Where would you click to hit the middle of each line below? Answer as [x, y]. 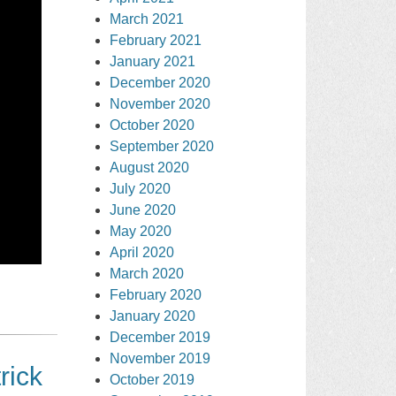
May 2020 [141, 231]
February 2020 [156, 294]
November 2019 [160, 358]
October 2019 [152, 379]
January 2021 [153, 61]
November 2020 [160, 103]
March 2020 [147, 273]
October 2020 [152, 125]
